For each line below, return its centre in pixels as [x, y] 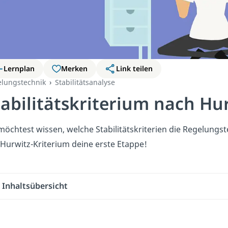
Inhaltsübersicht [35, 186]
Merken [75, 68]
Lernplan [19, 68]
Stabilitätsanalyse [85, 82]
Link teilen [134, 68]
